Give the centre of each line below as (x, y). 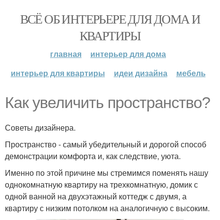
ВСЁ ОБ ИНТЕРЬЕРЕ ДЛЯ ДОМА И (110, 19)
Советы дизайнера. (40, 127)
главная (66, 54)
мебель (191, 73)
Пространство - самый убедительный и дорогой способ (106, 144)
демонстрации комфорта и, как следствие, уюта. (93, 156)
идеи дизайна (140, 73)
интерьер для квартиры (58, 73)
